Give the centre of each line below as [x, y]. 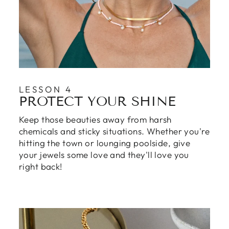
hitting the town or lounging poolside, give [105, 143]
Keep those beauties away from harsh [95, 119]
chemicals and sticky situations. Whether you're [114, 131]
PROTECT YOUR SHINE [97, 101]
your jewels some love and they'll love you [104, 155]
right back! [41, 166]
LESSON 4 [46, 89]
